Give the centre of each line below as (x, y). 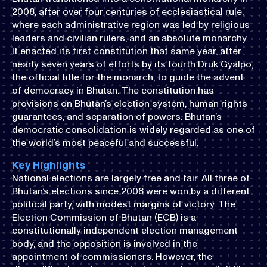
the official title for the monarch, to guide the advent (128, 77)
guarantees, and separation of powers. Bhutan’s (117, 117)
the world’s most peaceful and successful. (105, 143)
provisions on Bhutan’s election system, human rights (130, 104)
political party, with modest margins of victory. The (124, 204)
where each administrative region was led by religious (131, 25)
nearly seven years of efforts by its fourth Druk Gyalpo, (133, 64)
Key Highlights (49, 165)
